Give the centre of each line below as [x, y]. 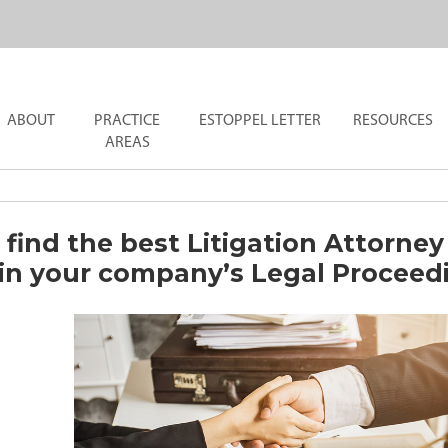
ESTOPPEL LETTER [260, 121]
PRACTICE [127, 121]
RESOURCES [393, 121]
